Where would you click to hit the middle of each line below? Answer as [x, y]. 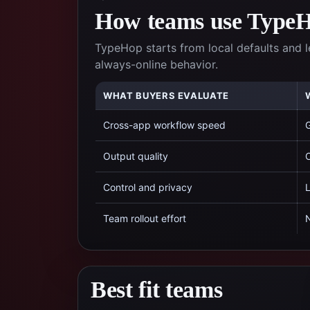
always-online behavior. [156, 64]
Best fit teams [157, 290]
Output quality [136, 156]
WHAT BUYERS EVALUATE [166, 95]
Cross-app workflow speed [164, 125]
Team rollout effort [145, 218]
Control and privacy [148, 187]
